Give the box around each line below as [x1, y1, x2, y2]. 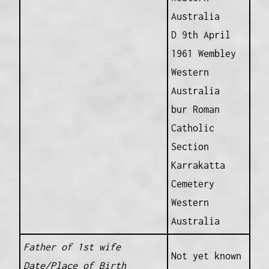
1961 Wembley [171, 47, 236, 59]
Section [171, 141, 209, 152]
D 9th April [171, 29, 231, 40]
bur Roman [171, 103, 220, 115]
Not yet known [171, 250, 241, 261]
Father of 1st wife [23, 241, 121, 252]
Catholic [171, 122, 214, 133]
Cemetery [171, 178, 214, 189]
